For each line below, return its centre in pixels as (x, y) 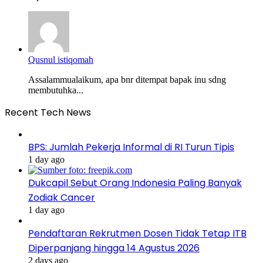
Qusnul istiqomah (61, 59)
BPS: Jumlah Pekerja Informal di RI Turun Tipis (131, 147)
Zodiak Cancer (62, 197)
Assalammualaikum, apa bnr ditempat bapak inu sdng (127, 79)
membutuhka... (56, 90)
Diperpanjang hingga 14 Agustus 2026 (114, 248)
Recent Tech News (48, 112)
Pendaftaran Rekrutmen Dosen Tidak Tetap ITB (137, 233)
